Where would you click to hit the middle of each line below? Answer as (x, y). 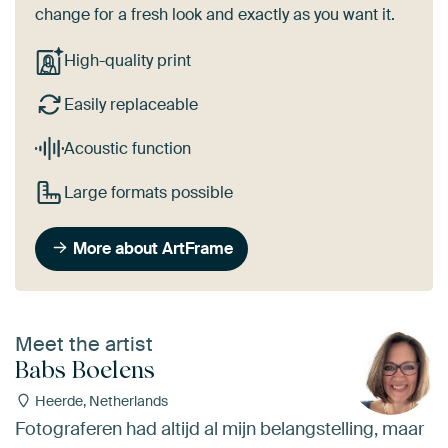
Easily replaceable (130, 105)
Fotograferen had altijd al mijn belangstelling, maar (219, 428)
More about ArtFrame (153, 248)
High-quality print (127, 61)
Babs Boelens (85, 370)
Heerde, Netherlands (99, 401)
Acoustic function (127, 149)
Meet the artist (84, 344)
